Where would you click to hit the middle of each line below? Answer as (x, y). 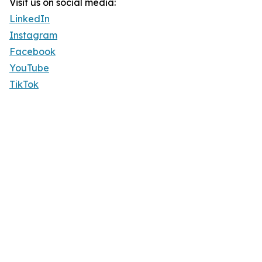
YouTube (29, 68)
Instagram (33, 35)
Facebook (32, 52)
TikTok (24, 85)
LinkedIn (30, 19)
